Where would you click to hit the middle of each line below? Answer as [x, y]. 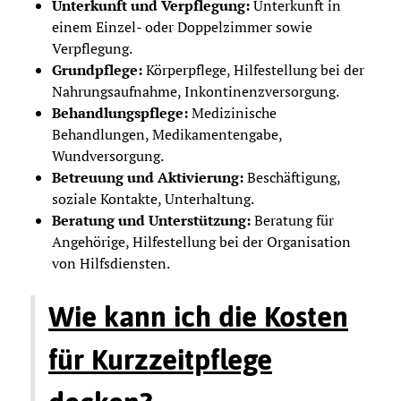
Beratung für [292, 220]
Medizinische [232, 112]
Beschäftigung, [292, 177]
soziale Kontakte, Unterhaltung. [153, 198]
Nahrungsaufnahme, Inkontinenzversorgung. [196, 91]
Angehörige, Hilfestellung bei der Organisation [201, 241]
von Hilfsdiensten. [111, 263]
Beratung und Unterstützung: [151, 220]
